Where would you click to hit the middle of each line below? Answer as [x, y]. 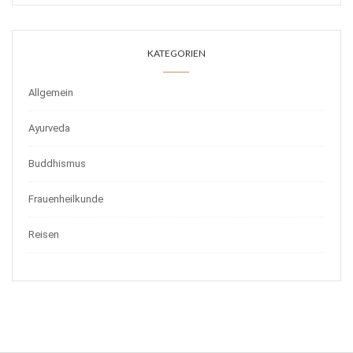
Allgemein [51, 92]
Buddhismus [57, 163]
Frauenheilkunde [66, 199]
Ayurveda [49, 128]
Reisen [44, 234]
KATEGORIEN [176, 53]
